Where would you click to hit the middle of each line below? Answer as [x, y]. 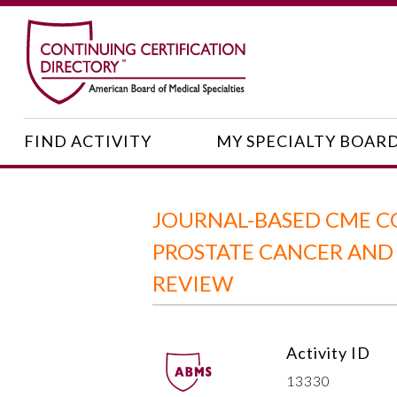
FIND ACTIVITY [87, 141]
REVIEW [193, 283]
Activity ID [328, 352]
